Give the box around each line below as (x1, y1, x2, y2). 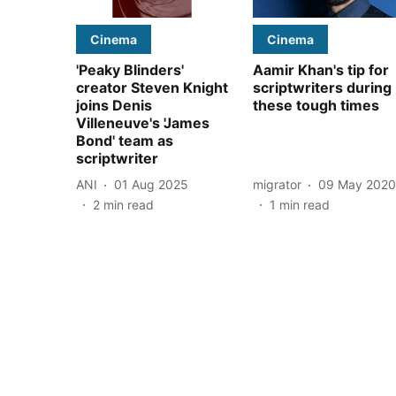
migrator (253, 177, 301, 193)
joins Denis (76, 95, 152, 114)
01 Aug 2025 (114, 177, 188, 193)
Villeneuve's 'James (76, 113, 209, 132)
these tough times (253, 95, 379, 114)
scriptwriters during (253, 78, 392, 96)
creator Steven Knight (76, 78, 228, 96)
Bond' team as (76, 131, 173, 149)
